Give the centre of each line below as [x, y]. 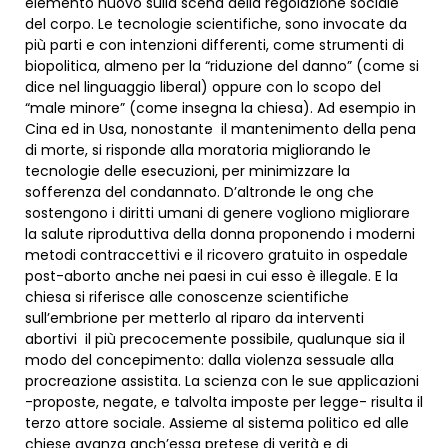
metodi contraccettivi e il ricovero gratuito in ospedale [216, 255]
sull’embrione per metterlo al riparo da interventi [194, 318]
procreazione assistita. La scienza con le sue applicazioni [222, 381]
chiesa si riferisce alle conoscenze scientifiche [187, 297]
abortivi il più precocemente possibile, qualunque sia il [215, 339]
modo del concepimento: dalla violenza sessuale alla [209, 360]
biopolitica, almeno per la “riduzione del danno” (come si [222, 66]
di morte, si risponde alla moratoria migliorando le [198, 150]
